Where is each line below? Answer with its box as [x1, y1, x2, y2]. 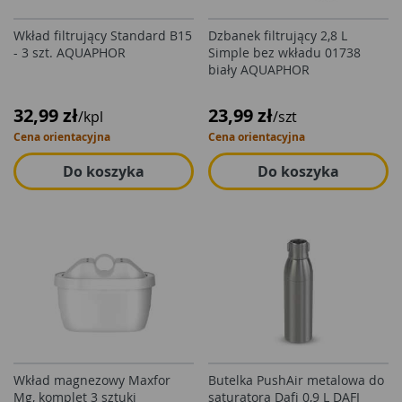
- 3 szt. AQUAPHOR [13, 44, 126, 61]
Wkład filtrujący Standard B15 [13, 27, 192, 44]
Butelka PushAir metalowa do [208, 371, 384, 389]
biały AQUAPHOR [208, 61, 310, 78]
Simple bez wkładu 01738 [208, 44, 361, 61]
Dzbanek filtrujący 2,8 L [208, 27, 347, 44]
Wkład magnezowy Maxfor [13, 371, 170, 389]
